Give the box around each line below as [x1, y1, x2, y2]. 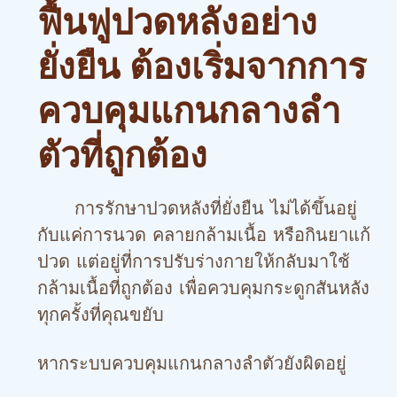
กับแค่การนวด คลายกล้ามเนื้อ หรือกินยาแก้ [37, 222, 370, 248]
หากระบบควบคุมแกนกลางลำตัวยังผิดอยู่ [37, 350, 346, 377]
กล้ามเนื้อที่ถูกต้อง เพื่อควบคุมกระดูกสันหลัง [37, 275, 370, 301]
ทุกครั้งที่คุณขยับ [37, 301, 164, 328]
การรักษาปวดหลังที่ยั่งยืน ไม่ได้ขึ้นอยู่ [37, 195, 357, 222]
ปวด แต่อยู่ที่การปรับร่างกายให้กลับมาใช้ [37, 248, 350, 275]
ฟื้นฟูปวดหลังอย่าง [37, 3, 317, 42]
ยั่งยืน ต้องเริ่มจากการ [37, 47, 366, 86]
